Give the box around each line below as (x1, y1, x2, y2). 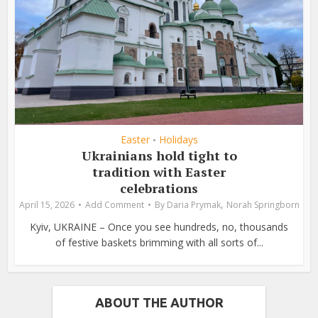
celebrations (120, 180, 198, 197)
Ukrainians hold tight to (81, 147, 237, 165)
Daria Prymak (166, 199, 221, 212)
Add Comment (84, 199, 144, 212)
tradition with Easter (92, 163, 226, 181)
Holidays (158, 133, 198, 147)
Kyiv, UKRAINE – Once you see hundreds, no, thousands (30, 220, 288, 234)
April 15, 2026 (18, 199, 75, 212)
